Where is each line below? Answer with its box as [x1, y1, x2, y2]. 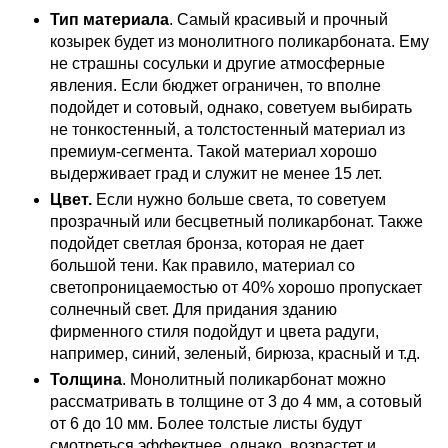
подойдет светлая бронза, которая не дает [50, 234, 364, 252]
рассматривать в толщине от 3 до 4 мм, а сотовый [50, 392, 422, 410]
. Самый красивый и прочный [169, 10, 388, 28]
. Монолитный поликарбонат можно [122, 370, 386, 388]
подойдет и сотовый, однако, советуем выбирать [50, 98, 412, 116]
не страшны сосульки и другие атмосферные [50, 54, 385, 72]
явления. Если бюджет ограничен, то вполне [50, 76, 381, 94]
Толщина [50, 370, 122, 388]
